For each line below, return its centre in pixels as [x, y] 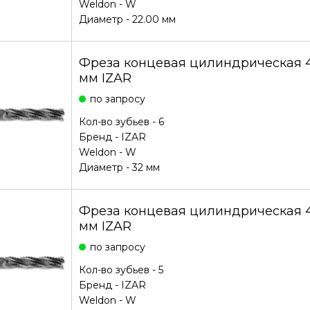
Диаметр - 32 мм [119, 167]
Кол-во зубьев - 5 [121, 270]
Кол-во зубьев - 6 [121, 122]
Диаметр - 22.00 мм [127, 19]
